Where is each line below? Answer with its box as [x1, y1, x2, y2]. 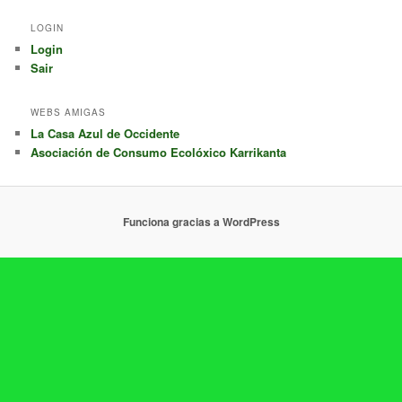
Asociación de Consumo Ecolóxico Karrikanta [31, 144, 287, 162]
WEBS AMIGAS [31, 106, 107, 119]
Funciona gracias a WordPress [122, 214, 280, 231]
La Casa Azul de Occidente [31, 125, 180, 143]
